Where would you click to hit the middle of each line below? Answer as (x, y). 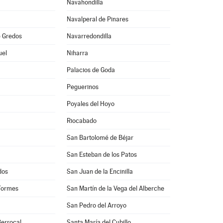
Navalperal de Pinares (97, 19)
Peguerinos (82, 87)
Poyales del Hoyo (90, 104)
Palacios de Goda (91, 70)
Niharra (77, 53)
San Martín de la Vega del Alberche (115, 188)
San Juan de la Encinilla (100, 171)
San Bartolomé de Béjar (100, 138)
